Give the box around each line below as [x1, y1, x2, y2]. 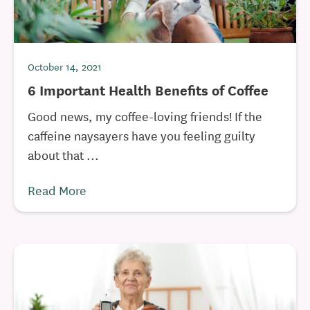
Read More [28, 181, 86, 199]
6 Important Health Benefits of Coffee [28, 80, 268, 100]
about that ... [28, 145, 99, 163]
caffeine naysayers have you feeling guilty [28, 126, 255, 144]
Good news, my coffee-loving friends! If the [28, 107, 262, 125]
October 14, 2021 [28, 59, 102, 74]
